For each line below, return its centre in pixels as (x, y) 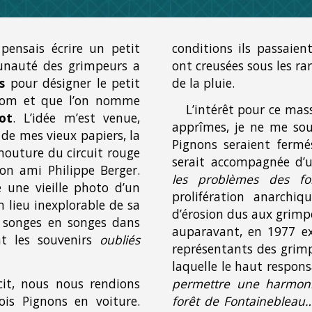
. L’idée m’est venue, (77, 118)
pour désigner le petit (73, 83)
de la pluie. (203, 83)
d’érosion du (207, 214)
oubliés (120, 240)
